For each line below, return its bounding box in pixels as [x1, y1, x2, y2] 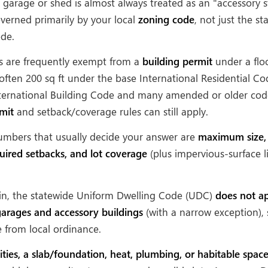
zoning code [138, 13, 194, 26]
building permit [142, 54, 212, 68]
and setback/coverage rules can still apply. [14, 105, 208, 118]
